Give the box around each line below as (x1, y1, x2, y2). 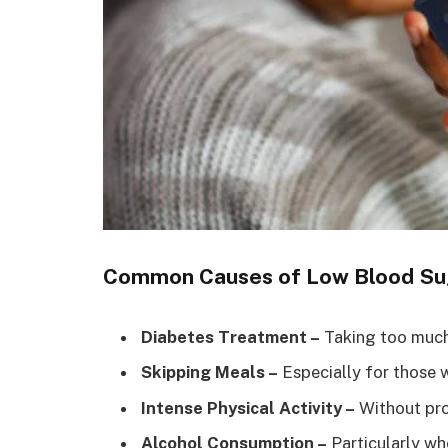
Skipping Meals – (141, 362, 278, 383)
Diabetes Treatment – (141, 326, 320, 347)
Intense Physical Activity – (141, 397, 355, 418)
